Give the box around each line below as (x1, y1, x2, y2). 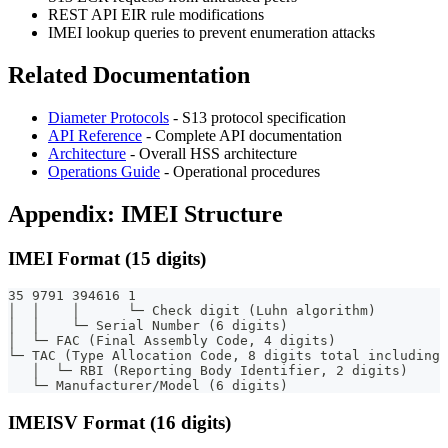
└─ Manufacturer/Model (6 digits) (8, 378, 288, 394)
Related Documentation (8, 61, 250, 88)
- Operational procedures (160, 162, 320, 180)
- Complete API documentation (142, 126, 342, 144)
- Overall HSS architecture (126, 144, 297, 162)
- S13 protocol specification (169, 108, 346, 126)
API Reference (48, 126, 142, 144)
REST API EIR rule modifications (48, 5, 264, 23)
